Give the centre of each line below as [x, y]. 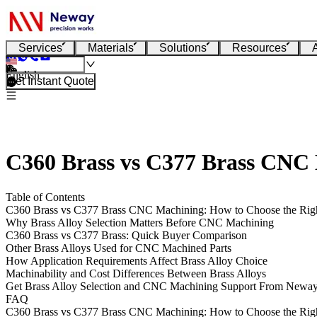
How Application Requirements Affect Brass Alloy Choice [137, 260]
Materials [111, 48]
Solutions [183, 48]
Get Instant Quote [51, 81]
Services [40, 48]
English [23, 75]
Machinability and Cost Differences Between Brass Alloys [136, 273]
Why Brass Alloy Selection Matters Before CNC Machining [140, 222]
